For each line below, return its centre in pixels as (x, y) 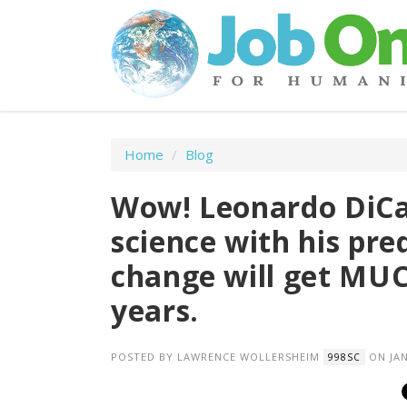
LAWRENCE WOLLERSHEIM (248, 356)
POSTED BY (144, 356)
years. (155, 310)
